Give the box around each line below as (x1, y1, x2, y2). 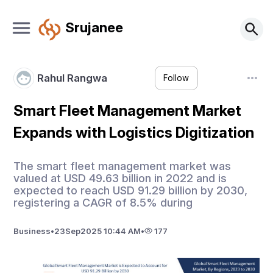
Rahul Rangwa (37, 71, 107, 84)
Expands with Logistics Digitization (13, 124, 255, 141)
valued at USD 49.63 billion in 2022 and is (13, 171, 227, 185)
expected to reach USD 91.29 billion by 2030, (13, 183, 248, 197)
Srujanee (65, 18, 123, 35)
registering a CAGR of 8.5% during (13, 196, 193, 209)
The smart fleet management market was (13, 159, 232, 172)
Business (13, 225, 51, 236)
